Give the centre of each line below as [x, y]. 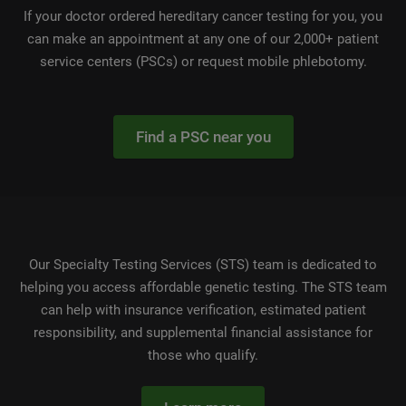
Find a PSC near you [203, 137]
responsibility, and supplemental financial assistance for [203, 333]
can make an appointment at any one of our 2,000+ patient [203, 39]
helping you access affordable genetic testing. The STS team [203, 288]
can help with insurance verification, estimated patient [203, 310]
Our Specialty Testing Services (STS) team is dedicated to [203, 265]
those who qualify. [203, 356]
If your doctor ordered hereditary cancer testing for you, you [203, 17]
